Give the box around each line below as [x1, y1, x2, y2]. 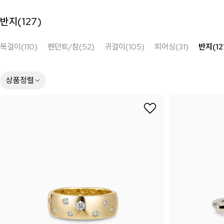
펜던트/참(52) [47, 41, 94, 52]
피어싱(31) [154, 41, 188, 52]
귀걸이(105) [104, 41, 144, 52]
